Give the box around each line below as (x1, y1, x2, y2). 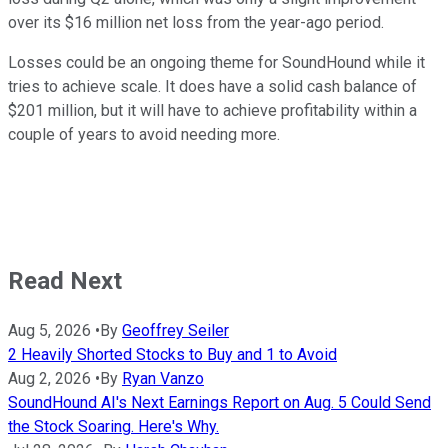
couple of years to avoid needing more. (8, 124, 280, 144)
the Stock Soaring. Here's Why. (8, 416, 219, 436)
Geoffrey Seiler (122, 320, 229, 340)
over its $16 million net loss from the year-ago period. (8, 12, 384, 32)
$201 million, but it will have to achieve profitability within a (8, 100, 417, 120)
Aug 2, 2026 (8, 368, 91, 388)
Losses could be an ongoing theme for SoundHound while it (8, 52, 425, 72)
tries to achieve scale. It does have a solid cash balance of (8, 76, 417, 96)
